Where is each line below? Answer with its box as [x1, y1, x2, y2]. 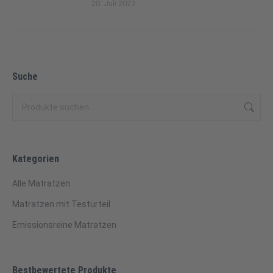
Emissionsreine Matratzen [12, 220, 116, 230]
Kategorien [12, 153, 59, 165]
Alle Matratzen [12, 179, 70, 188]
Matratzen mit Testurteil [12, 199, 110, 209]
